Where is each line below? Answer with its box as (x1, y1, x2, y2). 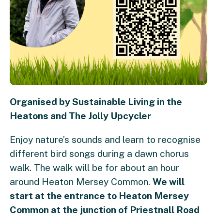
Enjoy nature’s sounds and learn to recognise (10, 134, 201, 145)
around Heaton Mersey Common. (10, 176, 153, 187)
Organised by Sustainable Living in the (10, 96, 182, 108)
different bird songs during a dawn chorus (10, 148, 189, 159)
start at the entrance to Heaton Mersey (10, 190, 189, 201)
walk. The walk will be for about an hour (10, 162, 179, 173)
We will (153, 176, 185, 187)
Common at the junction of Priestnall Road (10, 204, 200, 216)
